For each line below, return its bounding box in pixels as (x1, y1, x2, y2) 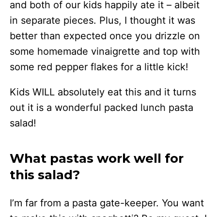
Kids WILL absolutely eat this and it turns (10, 86, 196, 98)
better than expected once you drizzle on (10, 30, 200, 42)
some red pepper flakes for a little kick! (10, 61, 191, 73)
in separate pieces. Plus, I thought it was (10, 14, 195, 26)
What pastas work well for (10, 150, 184, 166)
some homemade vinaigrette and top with (10, 45, 200, 57)
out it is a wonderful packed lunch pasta (10, 101, 193, 113)
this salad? (10, 167, 80, 183)
